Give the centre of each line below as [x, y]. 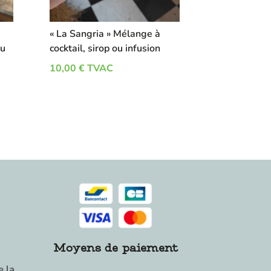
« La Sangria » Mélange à [105, 34]
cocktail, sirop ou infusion [105, 49]
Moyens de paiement [116, 247]
